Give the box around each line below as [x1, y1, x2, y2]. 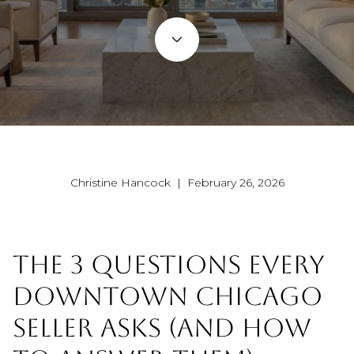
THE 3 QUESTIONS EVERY [13, 250, 325, 279]
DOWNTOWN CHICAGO [13, 281, 322, 311]
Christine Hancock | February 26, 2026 [70, 175, 284, 190]
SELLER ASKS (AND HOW [13, 313, 311, 342]
